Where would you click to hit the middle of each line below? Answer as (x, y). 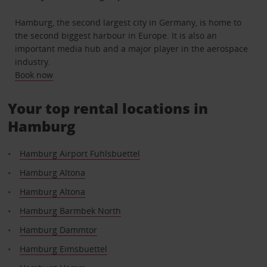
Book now (34, 75)
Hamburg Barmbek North (70, 211)
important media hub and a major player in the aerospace (132, 49)
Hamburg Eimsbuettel (63, 249)
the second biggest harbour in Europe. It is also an (116, 36)
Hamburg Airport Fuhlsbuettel (80, 154)
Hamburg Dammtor (58, 230)
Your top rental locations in (108, 108)
